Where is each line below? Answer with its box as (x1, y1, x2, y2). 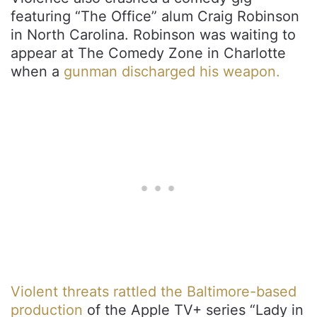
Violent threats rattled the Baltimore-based (11, 282, 296, 300)
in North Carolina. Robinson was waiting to (11, 25, 296, 43)
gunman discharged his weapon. (64, 62, 280, 80)
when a (11, 62, 64, 80)
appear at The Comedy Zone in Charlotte (11, 44, 286, 62)
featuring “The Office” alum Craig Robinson (11, 7, 299, 25)
